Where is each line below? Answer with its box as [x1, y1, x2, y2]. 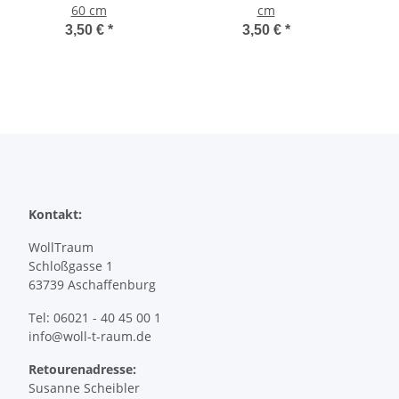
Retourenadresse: [28, 361, 136, 379]
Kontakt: [28, 206, 82, 224]
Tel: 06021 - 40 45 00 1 [28, 309, 161, 327]
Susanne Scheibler [28, 379, 140, 397]
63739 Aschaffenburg [28, 276, 156, 294]
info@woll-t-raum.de [28, 328, 151, 346]
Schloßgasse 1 [28, 257, 113, 275]
